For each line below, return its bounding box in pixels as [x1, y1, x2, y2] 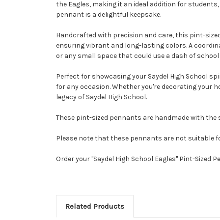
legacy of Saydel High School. [56, 92, 147, 101]
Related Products [65, 201, 124, 211]
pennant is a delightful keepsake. [56, 10, 161, 19]
